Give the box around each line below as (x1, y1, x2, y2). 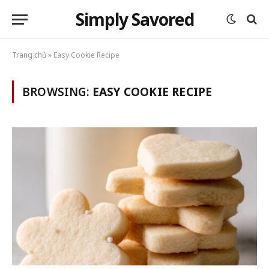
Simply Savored (75, 8, 194, 31)
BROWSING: (22, 84, 92, 100)
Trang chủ (12, 50, 46, 60)
